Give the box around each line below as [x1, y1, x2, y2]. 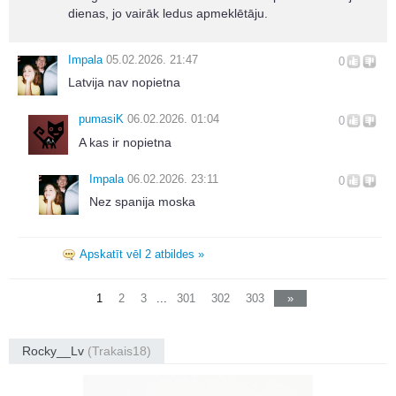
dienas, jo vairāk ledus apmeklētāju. [68, 5, 268, 20]
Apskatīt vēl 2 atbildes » [80, 247, 204, 261]
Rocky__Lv [22, 344, 88, 359]
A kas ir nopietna [79, 134, 171, 149]
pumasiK [79, 112, 124, 126]
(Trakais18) [88, 344, 151, 359]
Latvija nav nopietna [68, 75, 180, 90]
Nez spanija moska [89, 194, 195, 209]
